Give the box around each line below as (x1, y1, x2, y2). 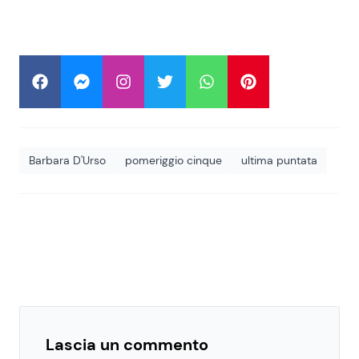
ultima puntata (241, 153, 317, 167)
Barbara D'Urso (29, 153, 106, 167)
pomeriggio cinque (125, 153, 222, 167)
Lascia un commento (46, 334, 208, 355)
